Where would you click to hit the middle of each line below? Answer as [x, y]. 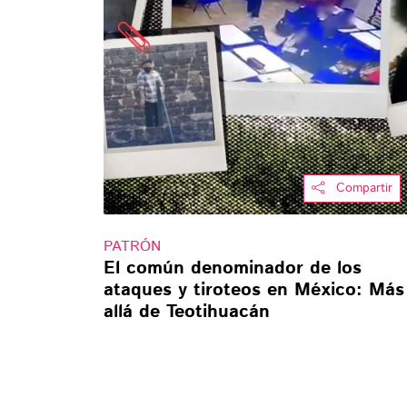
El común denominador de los [233, 268]
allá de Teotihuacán [187, 312]
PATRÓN [132, 246]
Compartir [364, 188]
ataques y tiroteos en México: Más [254, 290]
